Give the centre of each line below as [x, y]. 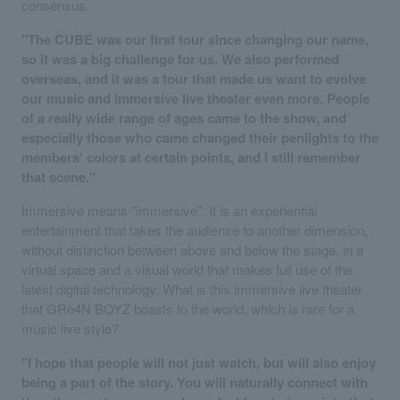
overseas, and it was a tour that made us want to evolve [194, 78]
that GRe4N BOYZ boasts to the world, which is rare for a [188, 308]
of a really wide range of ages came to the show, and [184, 117]
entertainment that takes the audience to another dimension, [195, 229]
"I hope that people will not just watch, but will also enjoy [199, 362]
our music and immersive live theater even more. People [196, 98]
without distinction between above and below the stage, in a [192, 249]
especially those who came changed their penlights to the [200, 137]
